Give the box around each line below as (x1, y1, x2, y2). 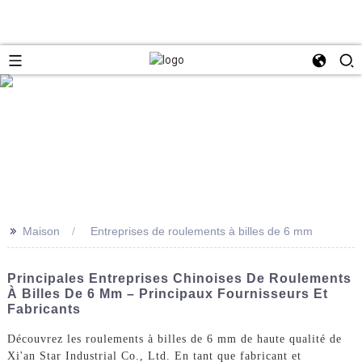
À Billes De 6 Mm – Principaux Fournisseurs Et (6, 286, 328, 301)
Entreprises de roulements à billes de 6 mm (90, 224, 313, 238)
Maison (22, 224, 60, 238)
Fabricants (6, 301, 81, 316)
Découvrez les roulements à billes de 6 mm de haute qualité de (6, 332, 342, 345)
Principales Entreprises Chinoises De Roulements (6, 271, 351, 285)
